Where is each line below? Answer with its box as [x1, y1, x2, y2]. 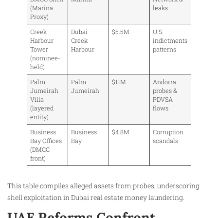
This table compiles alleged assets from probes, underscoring [7, 181, 200, 190]
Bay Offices [30, 136, 62, 145]
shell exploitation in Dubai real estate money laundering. [7, 192, 184, 202]
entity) [30, 112, 49, 121]
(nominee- [30, 54, 61, 62]
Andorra [153, 77, 177, 86]
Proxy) [30, 12, 49, 20]
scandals [153, 136, 180, 145]
